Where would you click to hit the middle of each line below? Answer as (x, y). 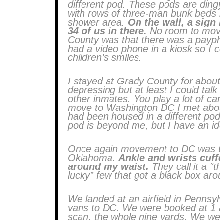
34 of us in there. (107, 31)
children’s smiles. (105, 57)
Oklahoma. (92, 158)
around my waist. (108, 166)
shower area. (96, 22)
